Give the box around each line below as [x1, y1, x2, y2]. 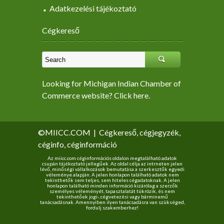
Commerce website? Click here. [42, 90, 150, 100]
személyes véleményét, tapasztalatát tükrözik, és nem [49, 188, 175, 194]
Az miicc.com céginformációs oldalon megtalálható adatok [47, 155, 177, 161]
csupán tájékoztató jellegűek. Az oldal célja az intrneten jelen [42, 160, 182, 167]
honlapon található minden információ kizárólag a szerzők [46, 182, 178, 189]
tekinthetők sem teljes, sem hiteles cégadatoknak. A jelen [44, 177, 180, 183]
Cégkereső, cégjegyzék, [97, 127, 180, 137]
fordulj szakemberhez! [86, 204, 138, 211]
